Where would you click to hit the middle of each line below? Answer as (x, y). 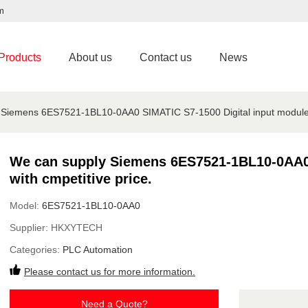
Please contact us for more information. (110, 272)
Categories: (36, 250)
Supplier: (30, 228)
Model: (26, 206)
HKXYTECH (77, 228)
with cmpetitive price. (81, 179)
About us (90, 57)
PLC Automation (98, 250)
